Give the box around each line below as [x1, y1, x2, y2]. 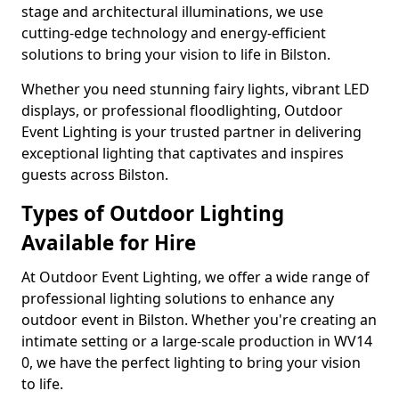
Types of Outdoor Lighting [21, 199, 284, 227]
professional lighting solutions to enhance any [21, 289, 334, 308]
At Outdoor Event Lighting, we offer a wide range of [21, 267, 370, 287]
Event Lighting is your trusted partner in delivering [21, 122, 362, 142]
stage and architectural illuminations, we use [21, 2, 323, 21]
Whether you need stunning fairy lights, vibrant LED [21, 79, 370, 99]
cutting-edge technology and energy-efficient [21, 23, 326, 43]
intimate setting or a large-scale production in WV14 [21, 331, 372, 351]
